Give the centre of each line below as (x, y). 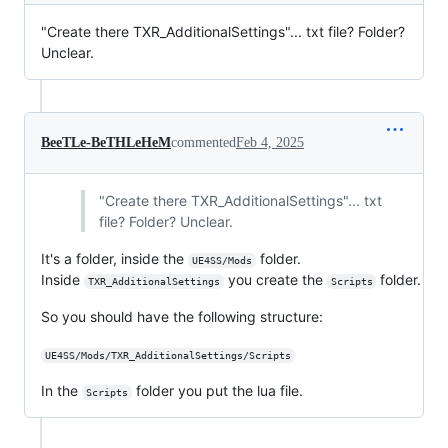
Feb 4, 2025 (270, 143)
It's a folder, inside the (114, 259)
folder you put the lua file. (217, 391)
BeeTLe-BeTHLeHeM (106, 143)
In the (61, 391)
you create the (275, 280)
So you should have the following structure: (182, 317)
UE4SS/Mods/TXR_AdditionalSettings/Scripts (167, 356)
